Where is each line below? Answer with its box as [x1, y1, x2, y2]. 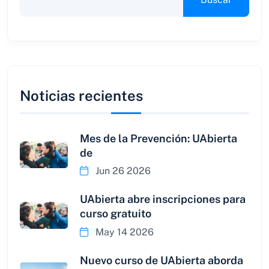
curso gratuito [80, 207, 151, 220]
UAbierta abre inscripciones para [80, 193, 246, 206]
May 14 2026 [93, 226, 154, 238]
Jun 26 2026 [93, 165, 151, 177]
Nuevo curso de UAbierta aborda [80, 253, 243, 267]
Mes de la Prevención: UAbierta [80, 132, 237, 145]
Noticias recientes [20, 87, 143, 104]
